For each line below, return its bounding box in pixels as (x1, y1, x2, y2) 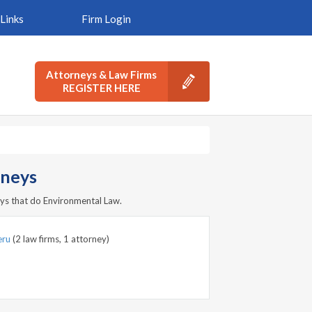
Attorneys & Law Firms (46, 68, 157, 81)
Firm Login (81, 13, 131, 25)
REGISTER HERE (62, 81, 141, 94)
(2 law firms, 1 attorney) (13, 233, 109, 244)
